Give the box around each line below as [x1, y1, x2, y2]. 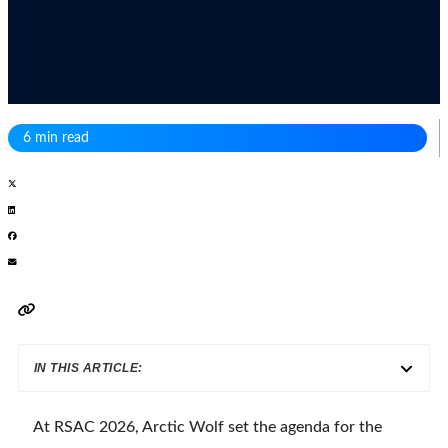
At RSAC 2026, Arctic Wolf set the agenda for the [33, 419, 382, 436]
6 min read [23, 131, 89, 146]
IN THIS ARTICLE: [33, 361, 143, 376]
